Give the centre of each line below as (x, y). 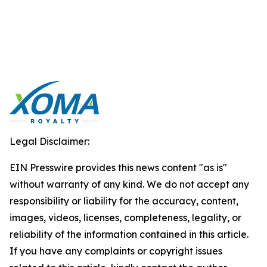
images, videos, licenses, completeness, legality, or (125, 218)
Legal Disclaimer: (49, 141)
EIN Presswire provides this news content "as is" (118, 167)
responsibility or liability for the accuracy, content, (124, 201)
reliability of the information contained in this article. (129, 234)
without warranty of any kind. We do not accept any (129, 184)
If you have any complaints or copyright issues (116, 251)
